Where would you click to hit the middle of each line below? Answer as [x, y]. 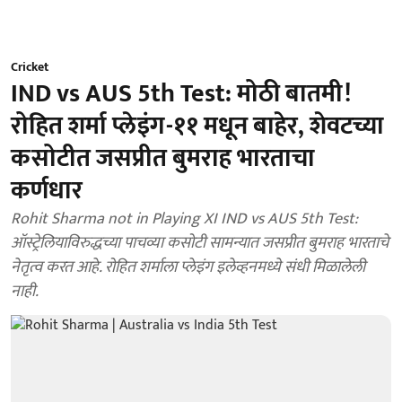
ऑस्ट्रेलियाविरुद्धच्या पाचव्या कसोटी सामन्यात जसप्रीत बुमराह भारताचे [200, 243]
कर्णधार [47, 191]
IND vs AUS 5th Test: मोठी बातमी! [181, 94]
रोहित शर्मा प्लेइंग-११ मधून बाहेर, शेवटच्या [197, 126]
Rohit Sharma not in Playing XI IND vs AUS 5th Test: [184, 219]
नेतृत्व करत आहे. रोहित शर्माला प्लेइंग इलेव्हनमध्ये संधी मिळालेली [188, 267]
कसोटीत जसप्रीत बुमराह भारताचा [163, 158]
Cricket [30, 67]
